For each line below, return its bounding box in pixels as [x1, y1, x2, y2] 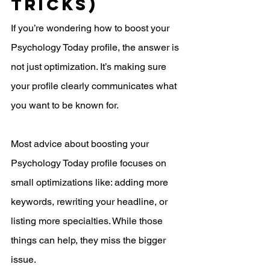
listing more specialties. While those [11, 215, 165, 227]
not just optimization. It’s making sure [11, 61, 169, 73]
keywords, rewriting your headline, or [11, 196, 170, 208]
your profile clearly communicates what [11, 80, 179, 92]
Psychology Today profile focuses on [11, 157, 169, 169]
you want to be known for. [11, 99, 119, 111]
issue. [11, 254, 36, 266]
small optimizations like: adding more [11, 177, 171, 189]
